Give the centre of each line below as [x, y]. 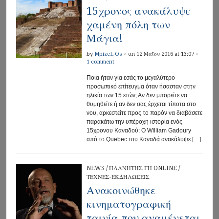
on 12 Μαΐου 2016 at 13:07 [161, 54]
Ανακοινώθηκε [121, 190]
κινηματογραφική [129, 204]
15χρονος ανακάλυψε [138, 11]
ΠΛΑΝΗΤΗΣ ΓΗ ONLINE [143, 168]
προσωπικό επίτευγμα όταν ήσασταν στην [141, 86]
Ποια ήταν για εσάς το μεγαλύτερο [131, 77]
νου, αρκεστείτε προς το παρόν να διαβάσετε [144, 113]
